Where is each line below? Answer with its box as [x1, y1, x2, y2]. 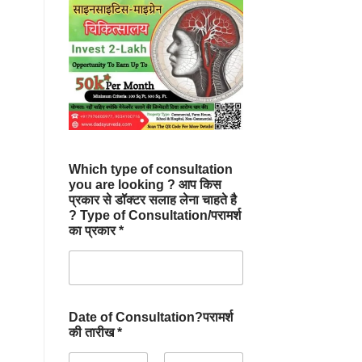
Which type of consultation [68, 162, 233, 177]
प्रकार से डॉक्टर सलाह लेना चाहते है [68, 193, 237, 208]
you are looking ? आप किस [68, 178, 221, 192]
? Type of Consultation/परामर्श [68, 208, 241, 223]
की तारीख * [68, 326, 122, 340]
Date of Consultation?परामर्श [68, 310, 233, 325]
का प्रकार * [68, 224, 124, 238]
